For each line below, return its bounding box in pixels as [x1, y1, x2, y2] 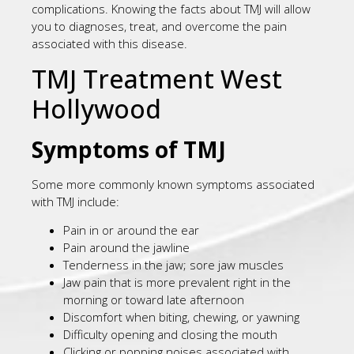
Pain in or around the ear [63, 222, 199, 239]
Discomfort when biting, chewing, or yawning [63, 309, 299, 326]
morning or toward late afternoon [63, 292, 244, 308]
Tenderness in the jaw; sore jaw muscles [63, 257, 284, 273]
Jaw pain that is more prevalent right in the [63, 274, 291, 291]
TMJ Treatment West [32, 61, 282, 96]
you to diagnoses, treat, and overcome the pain [32, 18, 287, 35]
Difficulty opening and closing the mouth [63, 326, 277, 343]
